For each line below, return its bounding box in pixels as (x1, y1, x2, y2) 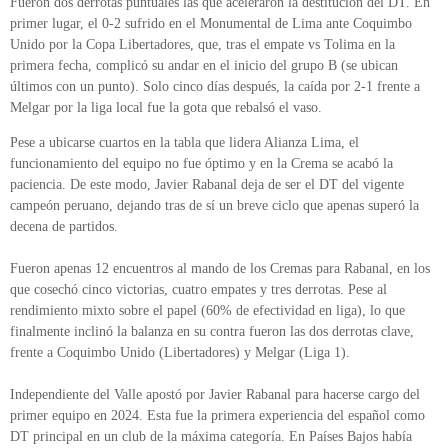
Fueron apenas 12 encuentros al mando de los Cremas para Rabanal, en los (10, 261, 430, 277)
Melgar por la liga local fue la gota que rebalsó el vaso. (10, 99, 326, 115)
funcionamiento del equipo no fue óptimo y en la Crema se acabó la (10, 156, 393, 172)
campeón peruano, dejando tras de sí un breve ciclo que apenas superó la (10, 198, 419, 214)
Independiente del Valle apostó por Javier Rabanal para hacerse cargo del (10, 387, 420, 403)
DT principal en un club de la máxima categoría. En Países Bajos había (10, 429, 412, 445)
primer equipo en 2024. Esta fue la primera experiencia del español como (10, 408, 425, 424)
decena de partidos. (10, 219, 126, 235)
